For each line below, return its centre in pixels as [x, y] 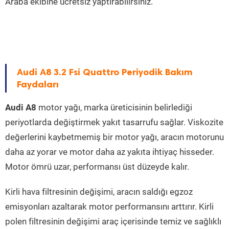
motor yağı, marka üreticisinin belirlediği [114, 108]
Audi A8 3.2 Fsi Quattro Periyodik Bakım [105, 72]
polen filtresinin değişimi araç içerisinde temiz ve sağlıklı [113, 222]
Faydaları [38, 85]
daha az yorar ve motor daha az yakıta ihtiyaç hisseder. [110, 152]
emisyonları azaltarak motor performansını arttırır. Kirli [109, 207]
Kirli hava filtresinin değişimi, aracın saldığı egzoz [99, 192]
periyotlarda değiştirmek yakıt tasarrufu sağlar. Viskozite [114, 122]
